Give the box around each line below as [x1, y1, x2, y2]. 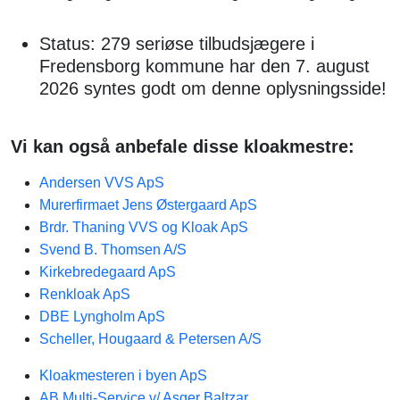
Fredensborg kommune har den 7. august [39, 56, 370, 76]
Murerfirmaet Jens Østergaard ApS [39, 197, 257, 212]
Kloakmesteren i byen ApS [39, 368, 207, 383]
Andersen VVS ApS [39, 175, 164, 190]
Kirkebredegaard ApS [39, 264, 176, 279]
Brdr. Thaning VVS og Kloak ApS [39, 220, 248, 235]
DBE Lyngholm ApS [39, 309, 165, 324]
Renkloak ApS [39, 287, 130, 302]
